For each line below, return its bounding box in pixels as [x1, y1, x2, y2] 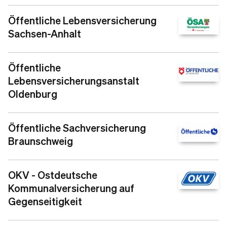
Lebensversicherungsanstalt [8, 74, 139, 87]
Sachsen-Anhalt [8, 27, 81, 40]
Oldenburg [8, 87, 57, 100]
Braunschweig [8, 134, 73, 147]
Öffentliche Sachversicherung [8, 121, 146, 134]
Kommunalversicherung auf [8, 181, 134, 195]
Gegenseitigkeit [8, 195, 82, 208]
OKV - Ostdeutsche [8, 168, 97, 181]
